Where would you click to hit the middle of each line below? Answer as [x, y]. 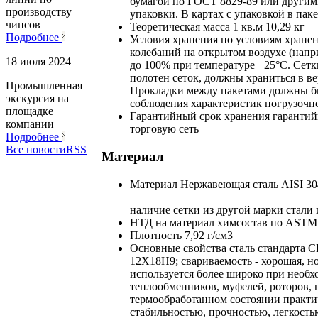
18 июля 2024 [38, 62]
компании [30, 124]
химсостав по [251, 222]
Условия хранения [174, 40]
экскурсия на [37, 99]
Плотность [156, 235]
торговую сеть [164, 129]
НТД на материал [172, 222]
